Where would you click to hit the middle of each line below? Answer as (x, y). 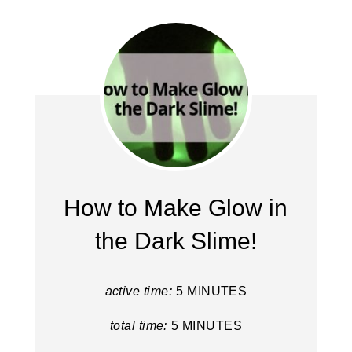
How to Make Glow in (176, 207)
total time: (138, 325)
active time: (139, 291)
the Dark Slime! (176, 240)
